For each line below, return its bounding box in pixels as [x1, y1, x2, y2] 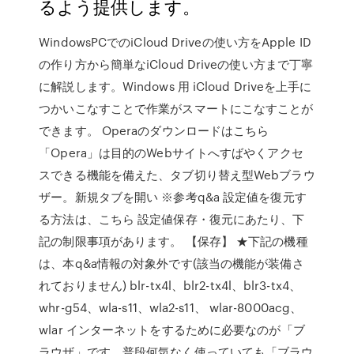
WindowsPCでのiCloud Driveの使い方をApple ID [39, 33, 311, 51]
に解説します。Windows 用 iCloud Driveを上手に [39, 77, 312, 95]
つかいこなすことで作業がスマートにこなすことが [39, 100, 314, 117]
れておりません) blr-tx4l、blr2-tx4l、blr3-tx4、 [39, 277, 301, 294]
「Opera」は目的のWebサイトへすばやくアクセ [39, 144, 303, 161]
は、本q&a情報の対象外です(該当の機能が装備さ [39, 254, 304, 272]
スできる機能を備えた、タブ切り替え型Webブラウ [39, 166, 315, 183]
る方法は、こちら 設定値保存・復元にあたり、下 [39, 210, 305, 228]
